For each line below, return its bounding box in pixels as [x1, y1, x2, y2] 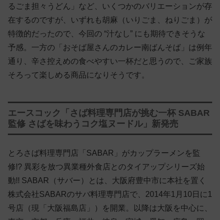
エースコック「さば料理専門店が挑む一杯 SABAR [8, 108, 210, 118]
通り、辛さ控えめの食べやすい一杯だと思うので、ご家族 [8, 57, 212, 65]
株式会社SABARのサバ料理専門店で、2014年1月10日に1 [8, 190, 212, 198]
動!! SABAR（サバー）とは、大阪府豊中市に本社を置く [8, 176, 206, 185]
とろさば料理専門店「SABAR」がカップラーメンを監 [8, 148, 200, 157]
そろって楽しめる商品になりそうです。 [8, 71, 149, 79]
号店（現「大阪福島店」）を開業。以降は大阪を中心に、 [8, 203, 212, 212]
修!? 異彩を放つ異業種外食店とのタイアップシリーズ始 [8, 162, 205, 171]
